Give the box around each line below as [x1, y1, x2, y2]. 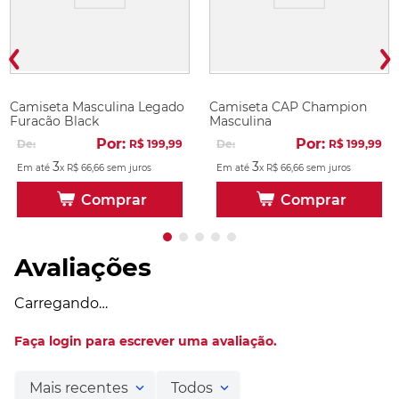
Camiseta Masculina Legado [10, 99, 184, 115]
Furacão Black [10, 113, 99, 129]
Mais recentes [29, 379, 128, 396]
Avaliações [14, 252, 151, 282]
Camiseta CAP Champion [209, 99, 367, 115]
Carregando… [14, 295, 108, 312]
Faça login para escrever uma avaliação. [14, 333, 277, 349]
